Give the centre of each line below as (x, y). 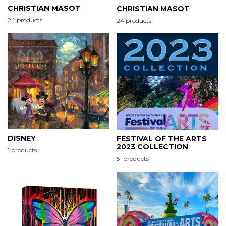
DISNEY (22, 138)
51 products (133, 158)
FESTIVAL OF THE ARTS (162, 138)
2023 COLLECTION (152, 147)
